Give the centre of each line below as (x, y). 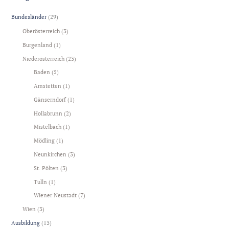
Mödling (44, 141)
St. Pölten (47, 168)
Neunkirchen (50, 154)
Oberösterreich (41, 31)
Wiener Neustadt (55, 195)
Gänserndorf (50, 99)
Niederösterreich (44, 58)
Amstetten (48, 86)
